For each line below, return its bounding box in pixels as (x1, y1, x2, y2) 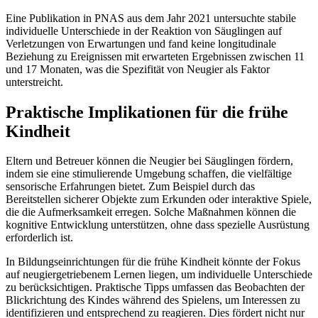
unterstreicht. (6, 75, 63, 88)
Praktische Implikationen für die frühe (6, 102, 288, 121)
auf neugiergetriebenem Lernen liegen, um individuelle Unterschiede (6, 268, 312, 281)
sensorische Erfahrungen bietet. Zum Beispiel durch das (6, 180, 255, 193)
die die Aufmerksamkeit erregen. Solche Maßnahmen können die (6, 206, 296, 219)
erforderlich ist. (6, 231, 73, 244)
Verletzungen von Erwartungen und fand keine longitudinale (6, 37, 276, 50)
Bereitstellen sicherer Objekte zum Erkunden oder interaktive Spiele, (6, 193, 312, 206)
